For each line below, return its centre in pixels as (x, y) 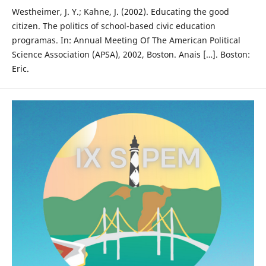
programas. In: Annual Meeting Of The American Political (126, 40)
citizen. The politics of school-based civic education (113, 26)
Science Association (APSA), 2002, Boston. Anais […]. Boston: (131, 55)
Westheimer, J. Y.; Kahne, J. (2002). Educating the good (120, 12)
